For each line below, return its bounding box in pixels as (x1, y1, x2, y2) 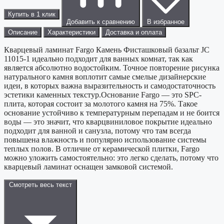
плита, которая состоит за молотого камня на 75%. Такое (4, 99, 197, 108)
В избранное (147, 18, 184, 26)
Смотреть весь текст (9, 181, 72, 189)
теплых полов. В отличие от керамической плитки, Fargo (4, 144, 199, 153)
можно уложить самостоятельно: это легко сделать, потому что (4, 153, 218, 162)
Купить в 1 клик (8, 10, 55, 18)
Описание (8, 28, 37, 36)
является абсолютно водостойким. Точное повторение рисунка (4, 63, 219, 72)
